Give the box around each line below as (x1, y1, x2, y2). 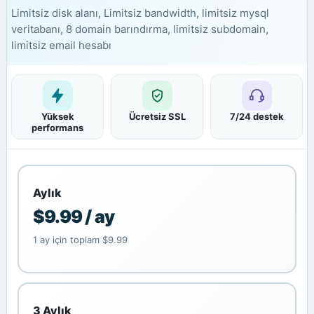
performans (32, 122, 83, 133)
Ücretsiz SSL (128, 111, 186, 122)
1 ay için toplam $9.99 (32, 233, 128, 245)
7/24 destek (229, 111, 284, 122)
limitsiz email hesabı (11, 39, 111, 52)
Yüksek (41, 111, 74, 122)
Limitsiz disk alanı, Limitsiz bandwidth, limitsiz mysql (11, 6, 269, 20)
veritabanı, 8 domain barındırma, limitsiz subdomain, (11, 22, 268, 36)
